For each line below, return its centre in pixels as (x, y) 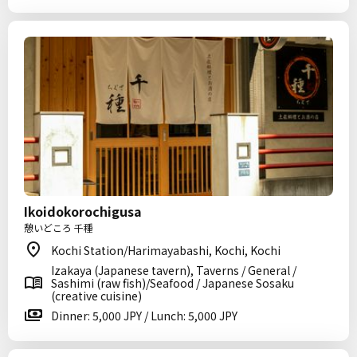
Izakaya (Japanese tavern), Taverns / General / (174, 270)
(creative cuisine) (96, 296)
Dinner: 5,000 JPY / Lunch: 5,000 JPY (144, 316)
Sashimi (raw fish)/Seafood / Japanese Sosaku (173, 283)
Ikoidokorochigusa (83, 211)
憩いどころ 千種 (59, 228)
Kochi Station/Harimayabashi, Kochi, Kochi (166, 250)
